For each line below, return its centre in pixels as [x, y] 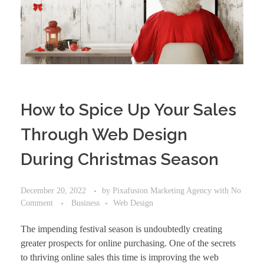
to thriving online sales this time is [85, 257]
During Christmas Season [120, 159]
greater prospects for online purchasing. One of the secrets [128, 243]
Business [85, 202]
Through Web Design [104, 134]
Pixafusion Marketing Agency [163, 190]
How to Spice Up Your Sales [128, 110]
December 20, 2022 [53, 190]
